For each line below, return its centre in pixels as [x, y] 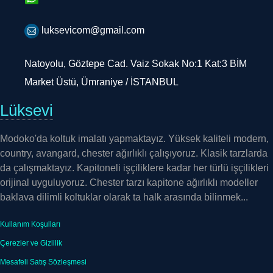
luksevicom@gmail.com [92, 19]
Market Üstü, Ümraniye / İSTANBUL [101, 71]
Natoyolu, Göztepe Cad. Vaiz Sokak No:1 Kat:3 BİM [136, 53]
